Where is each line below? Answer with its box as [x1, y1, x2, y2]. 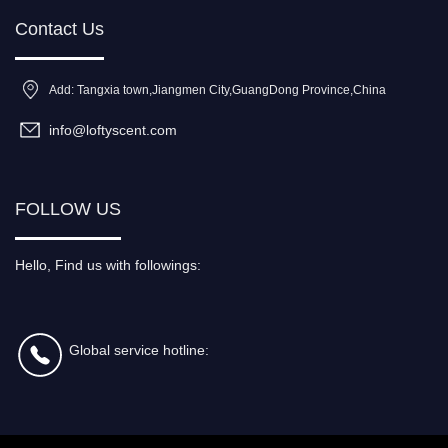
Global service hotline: [69, 342, 209, 358]
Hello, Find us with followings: [15, 257, 201, 273]
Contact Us [15, 19, 104, 39]
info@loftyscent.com [49, 122, 177, 138]
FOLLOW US [15, 199, 121, 219]
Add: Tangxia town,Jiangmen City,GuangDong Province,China [49, 82, 386, 97]
